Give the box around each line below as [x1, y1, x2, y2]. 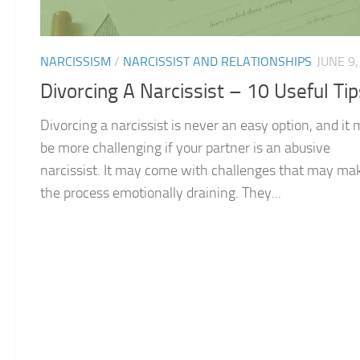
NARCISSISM [40, 54, 111, 70]
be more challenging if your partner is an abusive [40, 139, 330, 157]
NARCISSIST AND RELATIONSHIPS [123, 54, 312, 70]
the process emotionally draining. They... [40, 184, 281, 202]
